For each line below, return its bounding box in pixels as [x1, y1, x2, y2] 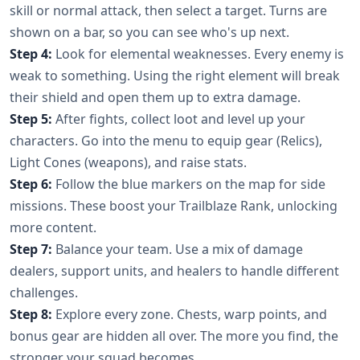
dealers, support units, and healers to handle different [10, 262, 339, 280]
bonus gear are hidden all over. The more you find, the [10, 327, 338, 345]
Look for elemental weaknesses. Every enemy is [52, 45, 344, 63]
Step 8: [10, 305, 52, 323]
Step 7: [10, 240, 52, 258]
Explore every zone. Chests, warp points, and [52, 305, 327, 323]
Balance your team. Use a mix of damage [52, 240, 303, 258]
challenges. [10, 284, 78, 301]
